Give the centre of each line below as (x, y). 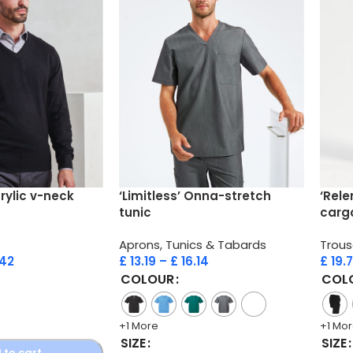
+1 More (138, 325)
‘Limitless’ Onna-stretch (195, 195)
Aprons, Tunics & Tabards (192, 244)
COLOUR (147, 279)
